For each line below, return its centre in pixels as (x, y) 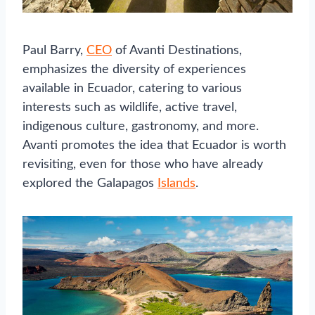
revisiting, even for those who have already (143, 164)
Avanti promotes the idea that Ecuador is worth (154, 145)
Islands (176, 183)
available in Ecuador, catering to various (132, 88)
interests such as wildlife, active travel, (130, 107)
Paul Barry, (54, 50)
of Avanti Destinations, (177, 50)
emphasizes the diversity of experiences (134, 69)
